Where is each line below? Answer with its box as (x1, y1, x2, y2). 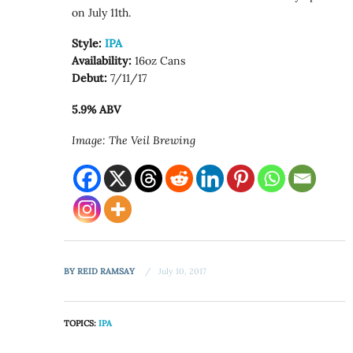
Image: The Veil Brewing (72, 133, 196, 148)
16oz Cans (132, 54, 186, 69)
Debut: (72, 71, 108, 86)
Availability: (72, 54, 132, 69)
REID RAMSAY (77, 265, 136, 277)
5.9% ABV (72, 102, 121, 117)
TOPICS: (64, 318, 99, 329)
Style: (72, 36, 102, 51)
